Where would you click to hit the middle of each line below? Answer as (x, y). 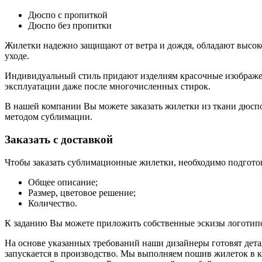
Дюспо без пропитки (70, 26)
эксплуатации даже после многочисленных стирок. (108, 87)
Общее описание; (63, 182)
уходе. (17, 56)
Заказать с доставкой (59, 140)
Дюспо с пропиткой (68, 15)
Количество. (53, 203)
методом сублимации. (49, 117)
